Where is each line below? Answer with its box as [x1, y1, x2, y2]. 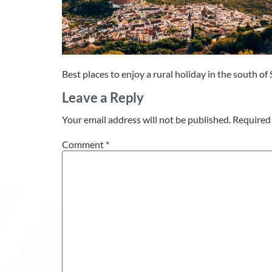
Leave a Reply [62, 89, 144, 106]
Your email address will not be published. [62, 114, 231, 126]
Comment [62, 138, 106, 150]
